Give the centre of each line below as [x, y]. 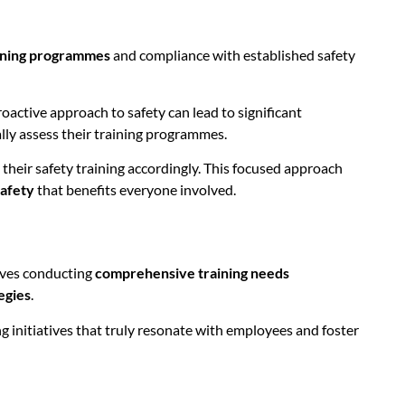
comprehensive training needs [192, 273]
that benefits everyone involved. [135, 190]
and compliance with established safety [233, 55]
